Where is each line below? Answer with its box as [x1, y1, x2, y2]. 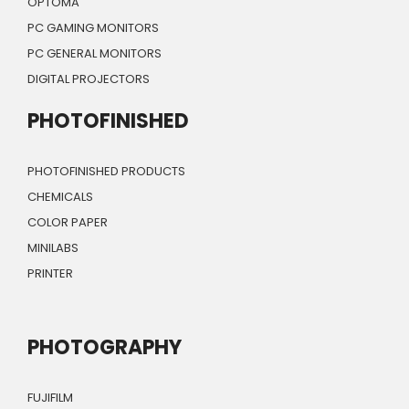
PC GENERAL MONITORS [27, 45, 162, 63]
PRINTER [27, 265, 73, 283]
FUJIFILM [27, 389, 73, 407]
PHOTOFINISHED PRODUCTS [27, 163, 185, 181]
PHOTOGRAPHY [27, 333, 182, 362]
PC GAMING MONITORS [27, 19, 159, 37]
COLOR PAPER [27, 214, 108, 232]
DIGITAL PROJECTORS [27, 70, 150, 89]
